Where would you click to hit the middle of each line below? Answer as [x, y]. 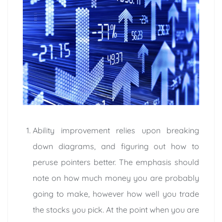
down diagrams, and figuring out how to [116, 146]
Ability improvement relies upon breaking [116, 130]
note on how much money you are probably [116, 178]
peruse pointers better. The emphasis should [116, 162]
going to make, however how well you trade [116, 194]
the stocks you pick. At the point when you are [116, 209]
